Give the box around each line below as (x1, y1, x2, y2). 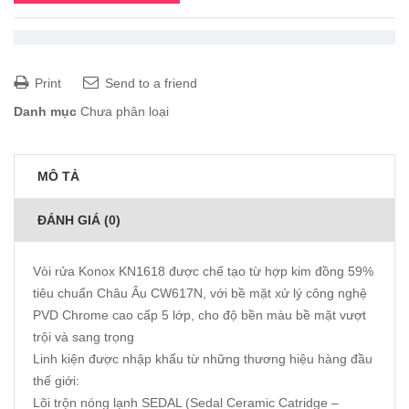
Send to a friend (101, 75, 197, 90)
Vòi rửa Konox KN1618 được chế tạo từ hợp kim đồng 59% (33, 263, 373, 278)
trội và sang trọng (33, 329, 134, 344)
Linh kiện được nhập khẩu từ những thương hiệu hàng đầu (33, 351, 372, 366)
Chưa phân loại (80, 103, 169, 119)
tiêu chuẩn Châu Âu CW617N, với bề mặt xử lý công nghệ (33, 285, 367, 300)
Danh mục (14, 103, 77, 119)
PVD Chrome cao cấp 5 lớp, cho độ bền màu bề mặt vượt (33, 307, 366, 322)
